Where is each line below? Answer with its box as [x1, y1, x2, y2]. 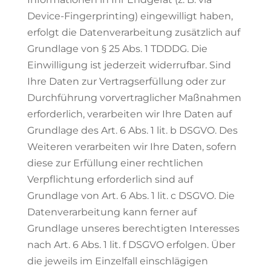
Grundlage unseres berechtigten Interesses [27, 223, 240, 234]
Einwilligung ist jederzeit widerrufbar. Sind [27, 59, 231, 71]
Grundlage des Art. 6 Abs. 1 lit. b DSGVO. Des [27, 125, 238, 136]
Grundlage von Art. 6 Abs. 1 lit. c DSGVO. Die [27, 190, 235, 201]
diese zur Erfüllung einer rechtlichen [27, 157, 203, 169]
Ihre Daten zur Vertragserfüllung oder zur [27, 76, 226, 87]
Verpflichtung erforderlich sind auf [27, 174, 193, 185]
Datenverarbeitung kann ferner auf [27, 206, 197, 218]
